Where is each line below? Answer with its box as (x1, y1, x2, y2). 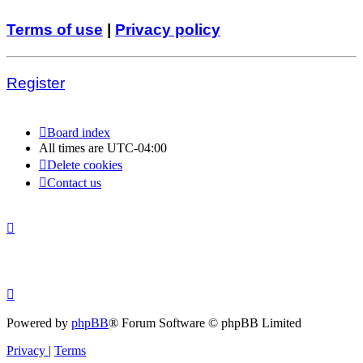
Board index (47, 126, 110, 140)
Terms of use (6, 20, 103, 38)
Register (6, 74, 65, 92)
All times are (39, 141, 107, 156)
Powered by (6, 315, 71, 330)
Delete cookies (47, 158, 122, 173)
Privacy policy (115, 20, 220, 38)
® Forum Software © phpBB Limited (109, 315, 301, 330)
